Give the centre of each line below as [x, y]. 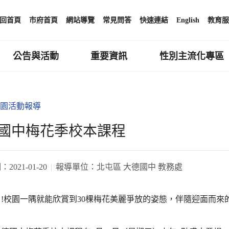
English [188, 20]
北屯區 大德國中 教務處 [140, 167]
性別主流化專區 [192, 56]
